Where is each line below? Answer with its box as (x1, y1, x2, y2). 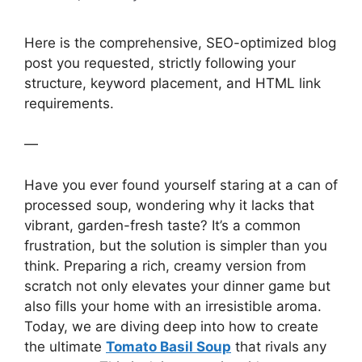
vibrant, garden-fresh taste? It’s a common (24, 217, 301, 234)
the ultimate (24, 338, 106, 355)
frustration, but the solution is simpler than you (24, 237, 327, 254)
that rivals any (231, 338, 326, 355)
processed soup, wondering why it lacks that (24, 196, 314, 213)
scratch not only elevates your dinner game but (24, 277, 330, 294)
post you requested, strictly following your (24, 54, 296, 71)
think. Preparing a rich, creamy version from (24, 257, 306, 274)
